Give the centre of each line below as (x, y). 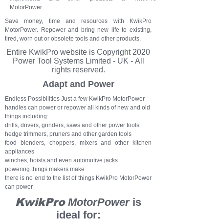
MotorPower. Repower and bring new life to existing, (78, 30)
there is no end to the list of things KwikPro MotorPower (78, 178)
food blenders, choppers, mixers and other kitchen (78, 143)
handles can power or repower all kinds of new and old (77, 108)
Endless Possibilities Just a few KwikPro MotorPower (75, 99)
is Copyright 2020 (119, 52)
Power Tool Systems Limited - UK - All (78, 61)
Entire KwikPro (33, 52)
